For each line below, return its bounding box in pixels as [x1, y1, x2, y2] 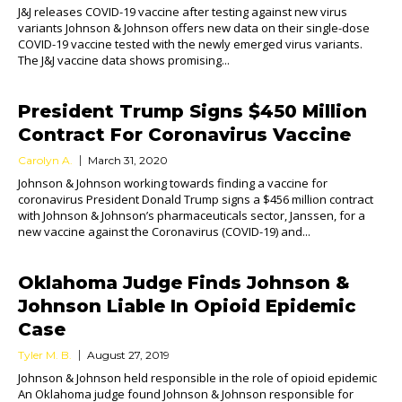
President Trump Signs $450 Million [18, 100, 367, 122]
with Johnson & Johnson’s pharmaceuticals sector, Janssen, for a [18, 207, 365, 223]
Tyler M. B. [18, 348, 72, 362]
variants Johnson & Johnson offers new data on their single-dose [18, 20, 370, 36]
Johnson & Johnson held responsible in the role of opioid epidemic [18, 370, 377, 386]
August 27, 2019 [87, 348, 170, 362]
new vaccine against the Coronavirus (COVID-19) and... [18, 223, 310, 240]
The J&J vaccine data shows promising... [18, 52, 230, 68]
